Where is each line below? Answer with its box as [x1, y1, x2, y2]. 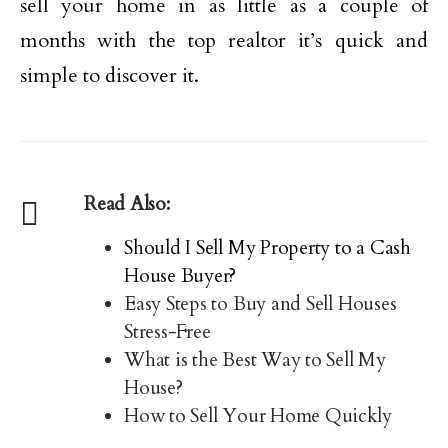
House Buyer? [124, 263, 237, 289]
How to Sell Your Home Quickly [124, 403, 392, 429]
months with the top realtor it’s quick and [20, 27, 428, 54]
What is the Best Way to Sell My [124, 347, 386, 373]
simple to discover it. [20, 62, 199, 89]
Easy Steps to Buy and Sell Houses [124, 291, 397, 317]
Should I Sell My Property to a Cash [124, 235, 411, 261]
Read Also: [84, 191, 170, 217]
